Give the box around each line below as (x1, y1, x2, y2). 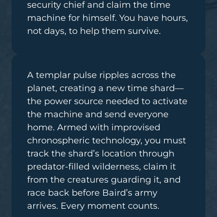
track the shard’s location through (27, 148, 174, 159)
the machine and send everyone (27, 108, 169, 120)
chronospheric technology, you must (27, 135, 186, 146)
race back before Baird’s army (27, 187, 157, 198)
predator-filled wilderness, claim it (27, 161, 176, 172)
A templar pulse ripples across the (27, 69, 176, 80)
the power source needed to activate (27, 95, 187, 107)
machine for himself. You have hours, (27, 12, 188, 23)
